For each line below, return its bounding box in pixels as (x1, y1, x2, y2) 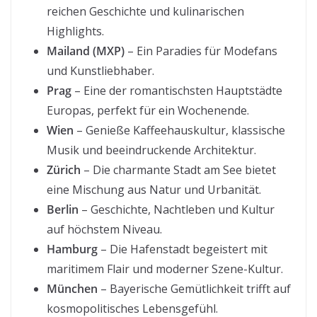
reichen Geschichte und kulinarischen (47, 4, 244, 20)
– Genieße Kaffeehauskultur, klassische (74, 122, 285, 139)
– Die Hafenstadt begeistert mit (98, 241, 267, 258)
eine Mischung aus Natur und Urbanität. (47, 182, 261, 198)
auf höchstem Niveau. (47, 221, 162, 238)
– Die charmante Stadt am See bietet (81, 162, 276, 178)
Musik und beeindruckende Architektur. (47, 142, 256, 158)
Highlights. (47, 23, 104, 40)
